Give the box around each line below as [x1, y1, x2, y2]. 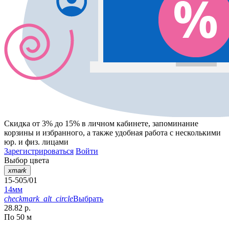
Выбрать [73, 194, 103, 203]
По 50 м [4, 213, 32, 222]
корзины [4, 128, 34, 138]
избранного [42, 128, 83, 138]
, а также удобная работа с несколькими [83, 128, 221, 138]
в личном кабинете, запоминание [80, 119, 198, 128]
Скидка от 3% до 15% [4, 119, 80, 128]
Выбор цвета [4, 156, 49, 165]
